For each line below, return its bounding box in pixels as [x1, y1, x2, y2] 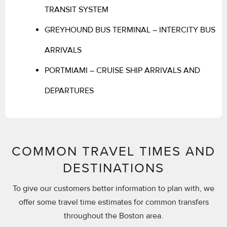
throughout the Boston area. [64, 210, 163, 221]
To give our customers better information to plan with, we [13, 183, 214, 194]
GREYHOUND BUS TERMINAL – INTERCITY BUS [45, 24, 215, 35]
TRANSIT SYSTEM [45, 4, 108, 15]
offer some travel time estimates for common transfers [18, 197, 209, 207]
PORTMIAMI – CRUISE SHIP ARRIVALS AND [45, 65, 200, 75]
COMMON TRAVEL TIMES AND [12, 143, 215, 160]
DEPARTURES [45, 85, 94, 96]
